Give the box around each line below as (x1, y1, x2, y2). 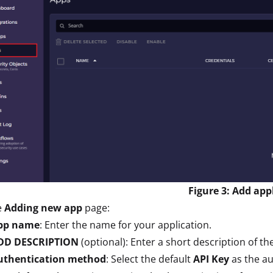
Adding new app (4, 200, 85, 214)
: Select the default (106, 252, 193, 266)
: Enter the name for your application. (40, 218, 211, 232)
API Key (193, 252, 232, 266)
